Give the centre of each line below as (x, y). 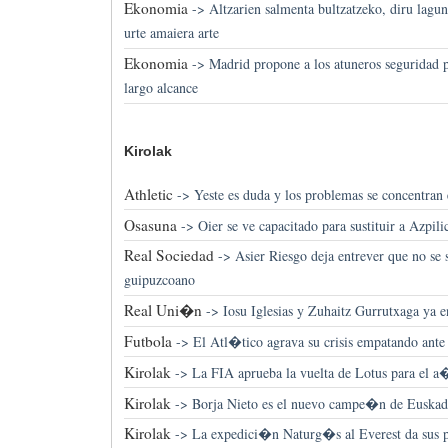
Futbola (147, 341)
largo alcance (160, 88)
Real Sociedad (168, 255)
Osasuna (150, 224)
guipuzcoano (159, 280)
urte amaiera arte (171, 33)
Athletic (148, 193)
